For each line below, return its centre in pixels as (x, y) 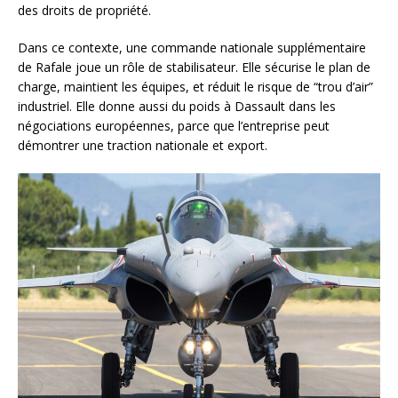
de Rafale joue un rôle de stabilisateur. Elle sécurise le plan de (194, 68)
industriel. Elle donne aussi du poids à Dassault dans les (177, 107)
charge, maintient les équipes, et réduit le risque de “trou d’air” (195, 87)
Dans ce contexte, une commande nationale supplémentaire (192, 48)
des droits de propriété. (84, 11)
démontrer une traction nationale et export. (143, 146)
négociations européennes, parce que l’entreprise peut (174, 126)
